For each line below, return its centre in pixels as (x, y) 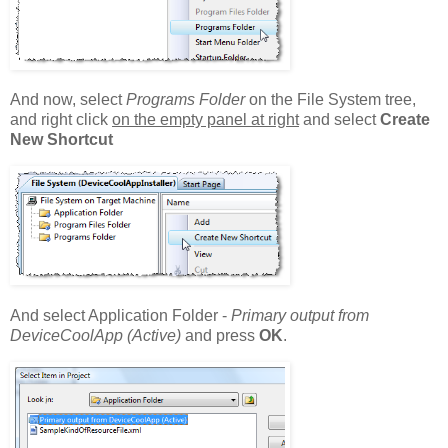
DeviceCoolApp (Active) (95, 336)
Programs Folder (185, 100)
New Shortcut (61, 140)
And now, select (68, 100)
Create (405, 120)
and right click (61, 120)
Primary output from (300, 316)
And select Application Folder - (120, 316)
